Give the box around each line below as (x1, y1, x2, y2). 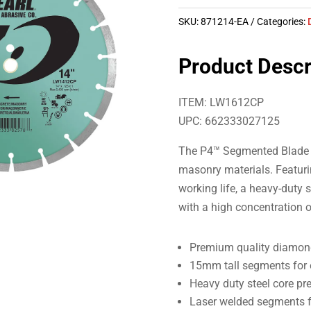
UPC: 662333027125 (178, 114, 280, 128)
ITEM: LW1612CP (178, 95, 264, 109)
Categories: (257, 15, 308, 27)
